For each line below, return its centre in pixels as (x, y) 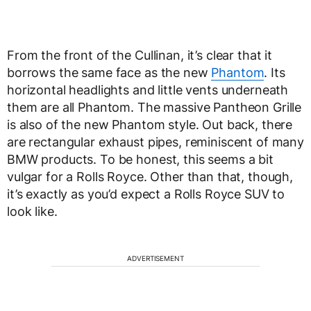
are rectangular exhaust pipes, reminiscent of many (155, 142)
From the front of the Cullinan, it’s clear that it (140, 55)
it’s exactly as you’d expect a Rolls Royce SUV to (146, 194)
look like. (32, 211)
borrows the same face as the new (109, 73)
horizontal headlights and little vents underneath (148, 90)
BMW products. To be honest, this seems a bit (140, 159)
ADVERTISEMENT (155, 258)
